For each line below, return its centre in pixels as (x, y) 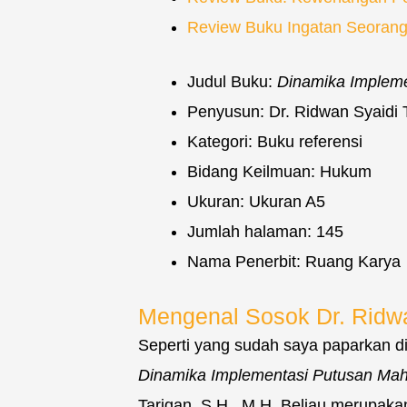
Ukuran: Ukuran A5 (256, 202)
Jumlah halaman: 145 (265, 232)
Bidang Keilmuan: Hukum (279, 172)
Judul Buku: (232, 82)
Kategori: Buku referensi (275, 142)
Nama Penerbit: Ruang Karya (294, 262)
